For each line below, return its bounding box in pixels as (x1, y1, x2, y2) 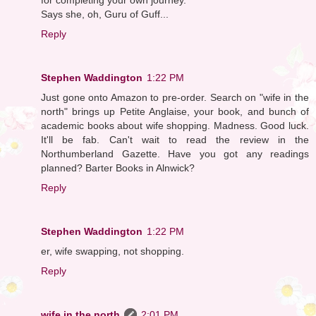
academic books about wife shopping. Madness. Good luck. (41, 119, 309, 131)
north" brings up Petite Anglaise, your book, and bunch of (41, 105, 309, 117)
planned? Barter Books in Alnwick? (41, 162, 195, 174)
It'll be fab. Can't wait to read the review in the (41, 133, 309, 145)
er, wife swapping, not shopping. (41, 245, 184, 257)
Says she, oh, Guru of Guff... (41, 8, 169, 20)
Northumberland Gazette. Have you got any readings (41, 147, 309, 159)
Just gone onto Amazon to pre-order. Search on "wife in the (41, 91, 309, 103)
